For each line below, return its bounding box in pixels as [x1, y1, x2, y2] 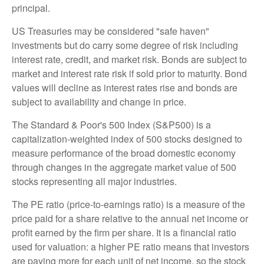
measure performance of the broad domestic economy [12, 146, 236, 160]
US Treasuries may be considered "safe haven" [12, 24, 209, 38]
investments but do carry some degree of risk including [12, 38, 238, 52]
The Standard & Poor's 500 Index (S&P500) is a [12, 118, 211, 132]
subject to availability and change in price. [12, 95, 186, 109]
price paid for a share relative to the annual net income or [12, 212, 248, 226]
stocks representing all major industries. [12, 174, 177, 189]
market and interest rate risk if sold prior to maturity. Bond [12, 67, 247, 81]
